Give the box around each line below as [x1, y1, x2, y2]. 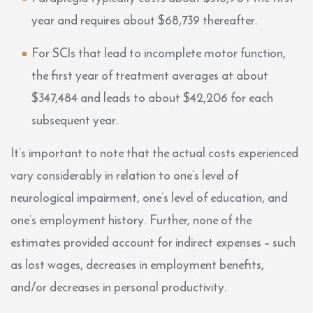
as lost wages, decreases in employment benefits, [10, 254, 264, 274]
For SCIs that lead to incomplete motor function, [31, 43, 286, 62]
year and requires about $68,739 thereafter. [31, 10, 261, 29]
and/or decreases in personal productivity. [10, 277, 233, 296]
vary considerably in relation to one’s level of [10, 165, 238, 184]
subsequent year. [31, 110, 119, 129]
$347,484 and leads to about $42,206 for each [31, 87, 273, 107]
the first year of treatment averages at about [31, 65, 268, 85]
